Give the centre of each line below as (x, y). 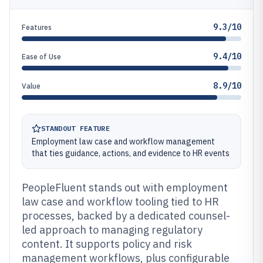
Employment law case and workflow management (123, 141)
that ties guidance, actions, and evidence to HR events (131, 153)
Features (37, 27)
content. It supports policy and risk (107, 244)
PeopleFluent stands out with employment (125, 188)
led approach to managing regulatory (112, 230)
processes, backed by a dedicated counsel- (126, 216)
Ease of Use (41, 57)
